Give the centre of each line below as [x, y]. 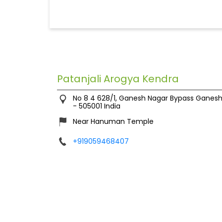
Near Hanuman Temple [113, 122]
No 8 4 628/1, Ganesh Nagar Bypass [133, 98]
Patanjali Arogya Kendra [118, 79]
